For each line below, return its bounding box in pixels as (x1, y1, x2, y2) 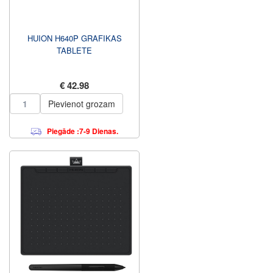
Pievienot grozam (48, 97, 115, 110)
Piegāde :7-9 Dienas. (47, 126, 118, 136)
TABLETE (57, 44, 92, 56)
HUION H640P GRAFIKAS (27, 32, 122, 44)
